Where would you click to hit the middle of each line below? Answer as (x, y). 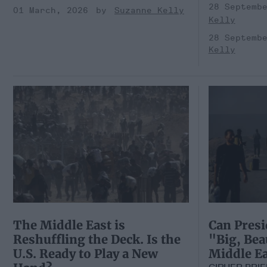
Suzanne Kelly (149, 11)
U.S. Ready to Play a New (86, 254)
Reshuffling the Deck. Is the (97, 240)
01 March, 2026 (51, 11)
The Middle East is (69, 225)
